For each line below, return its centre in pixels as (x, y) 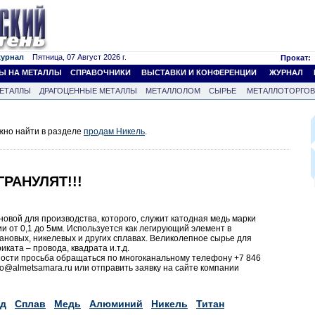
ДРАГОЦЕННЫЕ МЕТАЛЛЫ (88, 91)
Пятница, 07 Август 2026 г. (75, 57)
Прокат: (296, 58)
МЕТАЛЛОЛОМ (173, 91)
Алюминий (116, 303)
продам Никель (114, 131)
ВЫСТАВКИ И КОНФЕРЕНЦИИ (199, 72)
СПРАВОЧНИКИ (101, 72)
